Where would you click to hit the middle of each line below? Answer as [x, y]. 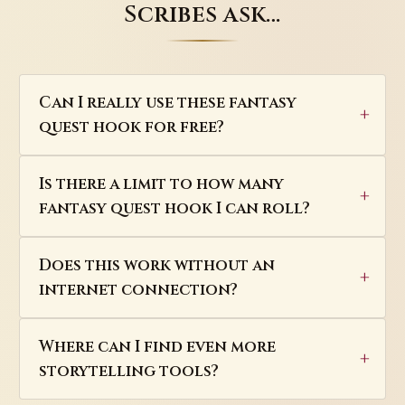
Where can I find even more [157, 347]
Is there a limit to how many [161, 184]
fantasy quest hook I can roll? [174, 209]
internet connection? [138, 290]
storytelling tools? [128, 372]
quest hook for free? [131, 127]
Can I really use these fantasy [167, 103]
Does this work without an [156, 266]
